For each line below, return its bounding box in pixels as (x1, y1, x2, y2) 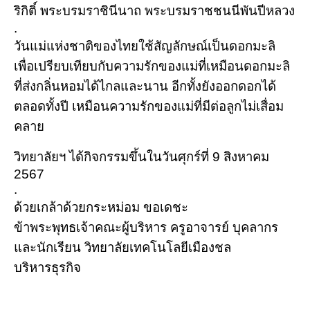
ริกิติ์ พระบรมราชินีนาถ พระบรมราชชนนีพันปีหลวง (14, 3, 295, 18)
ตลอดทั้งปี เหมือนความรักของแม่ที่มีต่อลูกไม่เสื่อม (14, 98, 284, 113)
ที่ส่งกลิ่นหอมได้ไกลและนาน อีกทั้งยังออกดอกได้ (14, 78, 276, 93)
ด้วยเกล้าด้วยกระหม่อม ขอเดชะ (14, 199, 188, 215)
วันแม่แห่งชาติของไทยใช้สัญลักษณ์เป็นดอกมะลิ (14, 38, 275, 53)
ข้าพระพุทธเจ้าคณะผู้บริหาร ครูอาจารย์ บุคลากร (14, 219, 278, 235)
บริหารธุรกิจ (14, 259, 81, 275)
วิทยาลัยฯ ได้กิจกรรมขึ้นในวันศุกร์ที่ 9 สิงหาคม (14, 149, 269, 164)
